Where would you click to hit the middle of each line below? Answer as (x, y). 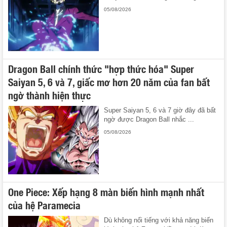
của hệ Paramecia (44, 204)
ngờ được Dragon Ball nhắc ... (149, 120)
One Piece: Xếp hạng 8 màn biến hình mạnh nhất (106, 191)
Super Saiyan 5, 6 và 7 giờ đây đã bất (160, 110)
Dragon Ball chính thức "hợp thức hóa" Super (101, 69)
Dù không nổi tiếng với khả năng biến (159, 220)
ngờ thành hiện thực (49, 95)
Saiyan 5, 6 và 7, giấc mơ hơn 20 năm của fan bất (109, 82)
